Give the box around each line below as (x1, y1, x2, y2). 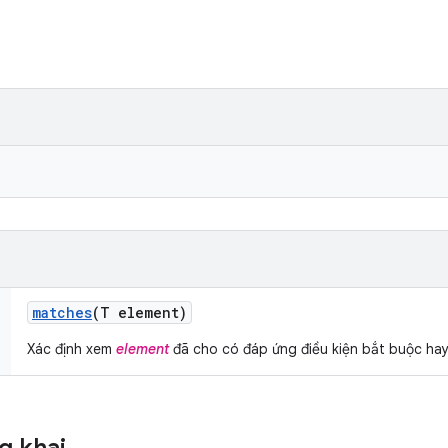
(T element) (92, 303, 187, 322)
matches (32, 303, 92, 322)
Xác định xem (27, 340, 116, 358)
